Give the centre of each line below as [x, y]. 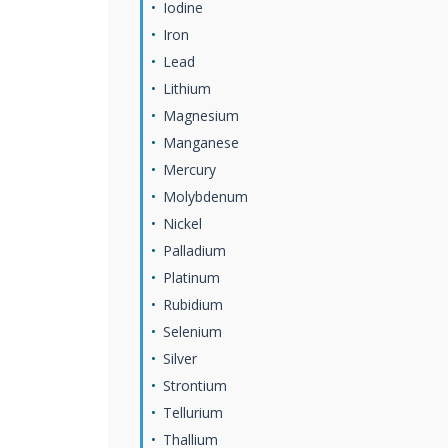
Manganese [201, 142]
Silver [180, 358]
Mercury [189, 169]
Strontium [195, 385]
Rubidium [193, 304]
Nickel [182, 223]
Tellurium [193, 412]
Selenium [192, 331]
